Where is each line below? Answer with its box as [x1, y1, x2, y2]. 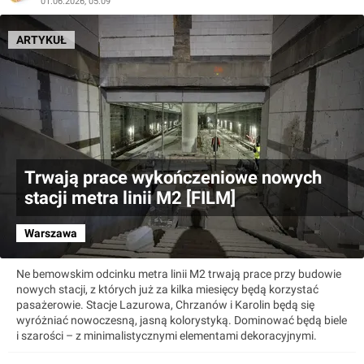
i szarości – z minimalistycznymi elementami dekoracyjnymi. [16, 329, 317, 343]
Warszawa [24, 227, 77, 240]
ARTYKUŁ [16, 33, 67, 47]
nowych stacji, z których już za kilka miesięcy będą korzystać [16, 283, 318, 297]
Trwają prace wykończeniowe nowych [24, 167, 322, 188]
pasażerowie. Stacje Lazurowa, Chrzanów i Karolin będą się [16, 298, 314, 312]
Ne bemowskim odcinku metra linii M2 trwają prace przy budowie [16, 267, 341, 281]
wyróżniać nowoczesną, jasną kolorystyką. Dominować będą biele [16, 314, 347, 327]
